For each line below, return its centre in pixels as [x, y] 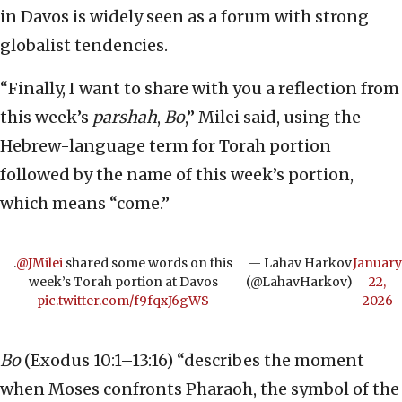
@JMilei [39, 263]
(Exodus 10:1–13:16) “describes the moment [194, 361]
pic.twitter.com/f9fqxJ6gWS [123, 301]
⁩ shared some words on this [148, 263]
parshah [125, 118]
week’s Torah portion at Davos [123, 282]
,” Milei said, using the [273, 118]
